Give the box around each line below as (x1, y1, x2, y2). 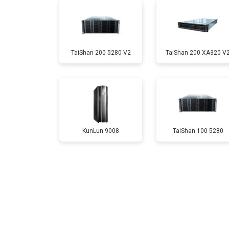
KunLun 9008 (82, 127, 119, 134)
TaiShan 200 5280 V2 (71, 49, 131, 56)
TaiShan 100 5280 (172, 127, 223, 134)
